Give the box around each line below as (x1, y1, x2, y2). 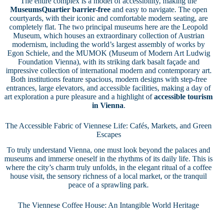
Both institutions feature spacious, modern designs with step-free (10, 75, 207, 83)
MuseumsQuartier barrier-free (10, 5, 110, 14)
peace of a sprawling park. (68, 181, 149, 189)
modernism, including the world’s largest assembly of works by (12, 40, 205, 48)
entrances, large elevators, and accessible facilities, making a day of (6, 83, 211, 92)
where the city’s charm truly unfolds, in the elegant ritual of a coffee (5, 163, 212, 172)
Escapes (96, 130, 121, 139)
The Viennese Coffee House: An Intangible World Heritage (18, 201, 199, 210)
